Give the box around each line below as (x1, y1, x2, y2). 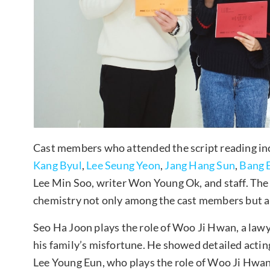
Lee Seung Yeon (86, 159, 161, 172)
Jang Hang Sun (165, 159, 236, 172)
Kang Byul (33, 159, 82, 172)
